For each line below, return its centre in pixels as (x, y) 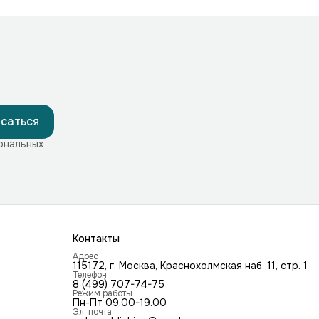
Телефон (90, 275)
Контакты (96, 239)
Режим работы (103, 294)
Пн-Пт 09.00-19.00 (120, 303)
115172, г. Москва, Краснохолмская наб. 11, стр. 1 (190, 266)
